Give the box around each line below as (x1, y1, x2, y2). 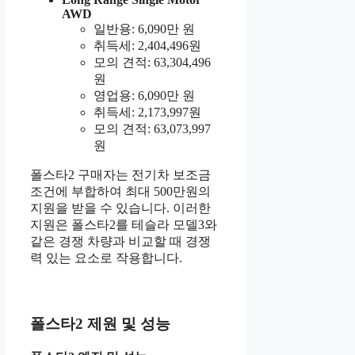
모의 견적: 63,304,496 (94, 55, 211, 69)
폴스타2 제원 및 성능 (30, 315, 170, 333)
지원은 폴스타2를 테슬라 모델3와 (30, 217, 217, 231)
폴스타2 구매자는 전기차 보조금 (30, 167, 211, 181)
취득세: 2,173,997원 (94, 105, 201, 119)
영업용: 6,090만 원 (94, 88, 195, 102)
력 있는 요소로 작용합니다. (30, 250, 182, 265)
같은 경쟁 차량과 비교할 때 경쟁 (30, 234, 211, 248)
